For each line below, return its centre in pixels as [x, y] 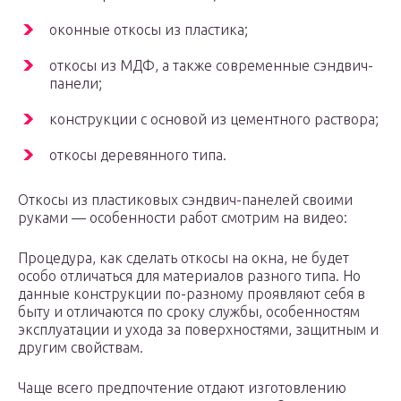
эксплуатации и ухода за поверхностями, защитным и [198, 330]
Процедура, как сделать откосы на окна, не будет [183, 258]
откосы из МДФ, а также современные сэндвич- [211, 66]
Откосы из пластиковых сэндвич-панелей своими [185, 200]
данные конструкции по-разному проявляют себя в [192, 294]
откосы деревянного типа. [138, 155]
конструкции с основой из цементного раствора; [214, 119]
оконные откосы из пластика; [149, 30]
